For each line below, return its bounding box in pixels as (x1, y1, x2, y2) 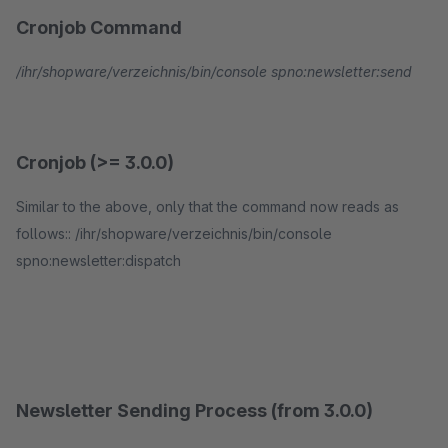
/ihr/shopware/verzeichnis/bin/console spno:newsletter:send (16, 63, 412, 80)
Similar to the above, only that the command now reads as (16, 198, 399, 215)
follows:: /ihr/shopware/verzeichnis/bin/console (16, 225, 332, 242)
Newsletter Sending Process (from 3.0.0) (16, 400, 373, 421)
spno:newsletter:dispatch (16, 252, 181, 269)
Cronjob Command (16, 17, 182, 38)
